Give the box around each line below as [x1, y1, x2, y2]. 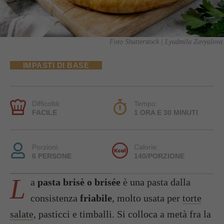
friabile [80, 192, 112, 203]
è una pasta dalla [120, 176, 190, 187]
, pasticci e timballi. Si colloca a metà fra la [33, 208, 211, 219]
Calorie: [134, 142, 158, 151]
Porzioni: [32, 142, 59, 151]
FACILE [32, 108, 57, 116]
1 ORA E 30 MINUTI [134, 108, 198, 116]
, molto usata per [112, 192, 182, 203]
